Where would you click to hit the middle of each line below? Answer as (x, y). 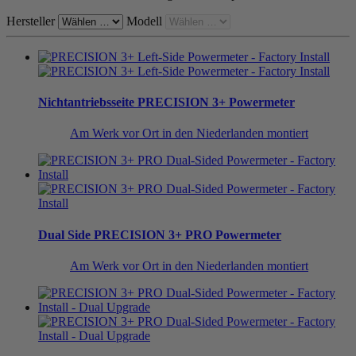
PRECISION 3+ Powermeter (215, 103)
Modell (144, 21)
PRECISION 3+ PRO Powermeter (186, 234)
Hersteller (31, 21)
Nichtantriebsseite (86, 103)
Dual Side (64, 234)
